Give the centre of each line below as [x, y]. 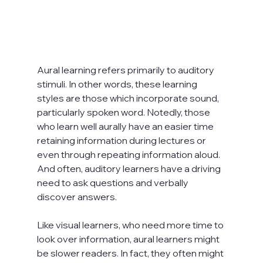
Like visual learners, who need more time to [131, 225]
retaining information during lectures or [122, 140]
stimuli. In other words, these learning [118, 84]
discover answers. [77, 196]
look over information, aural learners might [129, 239]
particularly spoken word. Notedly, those [124, 112]
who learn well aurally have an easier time [126, 126]
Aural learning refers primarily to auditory [126, 70]
